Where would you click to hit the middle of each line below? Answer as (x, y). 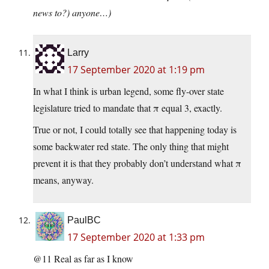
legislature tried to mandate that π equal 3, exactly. (128, 108)
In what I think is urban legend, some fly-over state (128, 91)
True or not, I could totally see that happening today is (135, 130)
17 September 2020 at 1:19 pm (136, 70)
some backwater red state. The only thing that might (131, 147)
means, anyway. (63, 180)
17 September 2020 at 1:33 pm (136, 237)
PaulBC (84, 220)
